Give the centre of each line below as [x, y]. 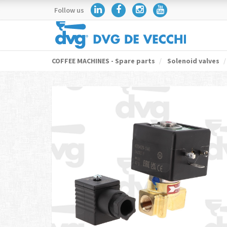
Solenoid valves [193, 61]
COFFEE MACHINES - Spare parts [103, 61]
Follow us [69, 10]
